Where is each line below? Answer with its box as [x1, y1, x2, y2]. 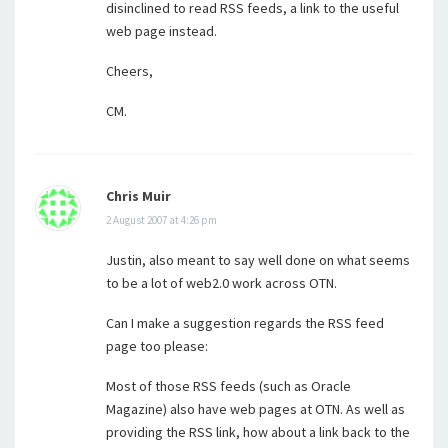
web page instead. [106, 22, 217, 40]
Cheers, [106, 62, 153, 80]
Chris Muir [106, 187, 171, 205]
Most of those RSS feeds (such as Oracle [106, 377, 351, 395]
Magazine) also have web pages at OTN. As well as [106, 400, 405, 418]
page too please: [106, 337, 208, 355]
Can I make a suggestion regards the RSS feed [106, 314, 384, 332]
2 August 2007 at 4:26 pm [106, 213, 217, 227]
